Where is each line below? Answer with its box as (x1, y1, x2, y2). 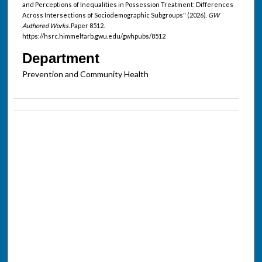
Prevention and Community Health (22, 68, 149, 79)
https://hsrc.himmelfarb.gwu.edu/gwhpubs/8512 (22, 32, 166, 40)
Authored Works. (22, 21, 70, 29)
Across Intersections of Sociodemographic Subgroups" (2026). (22, 11, 208, 19)
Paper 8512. (69, 21, 105, 29)
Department (22, 50, 99, 66)
